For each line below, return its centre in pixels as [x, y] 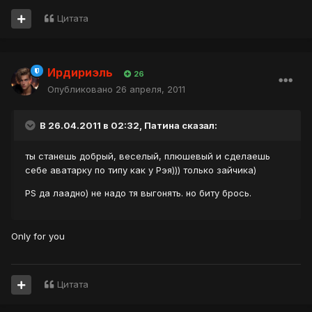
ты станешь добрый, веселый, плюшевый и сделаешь [148, 156]
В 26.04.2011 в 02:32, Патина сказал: [127, 126]
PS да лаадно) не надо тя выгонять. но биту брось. [138, 193]
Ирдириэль [80, 73]
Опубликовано [81, 89]
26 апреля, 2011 [150, 89]
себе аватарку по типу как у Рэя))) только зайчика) [141, 170]
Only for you [38, 236]
